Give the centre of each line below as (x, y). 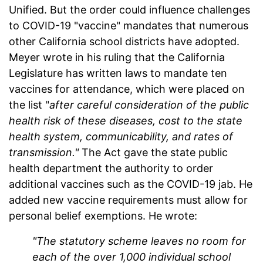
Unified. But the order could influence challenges (129, 10)
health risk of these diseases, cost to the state (126, 121)
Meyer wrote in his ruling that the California (117, 58)
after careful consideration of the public (149, 105)
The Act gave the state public (153, 153)
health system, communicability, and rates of (121, 137)
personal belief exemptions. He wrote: (103, 216)
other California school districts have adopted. (124, 42)
